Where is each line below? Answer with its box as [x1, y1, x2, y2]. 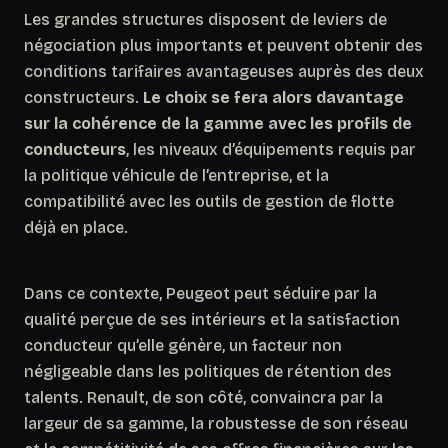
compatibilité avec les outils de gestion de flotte [24, 191, 394, 211]
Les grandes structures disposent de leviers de [24, 9, 387, 29]
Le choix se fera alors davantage [143, 87, 404, 107]
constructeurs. [24, 87, 143, 107]
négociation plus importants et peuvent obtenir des [24, 35, 423, 55]
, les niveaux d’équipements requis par [126, 139, 416, 159]
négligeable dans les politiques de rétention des [24, 361, 392, 381]
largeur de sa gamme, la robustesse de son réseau [24, 413, 408, 433]
